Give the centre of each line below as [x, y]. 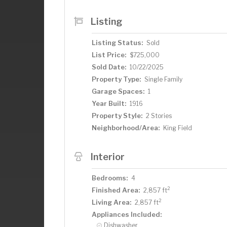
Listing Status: [117, 42]
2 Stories [159, 116]
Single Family [163, 79]
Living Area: [111, 202]
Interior [107, 156]
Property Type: [116, 79]
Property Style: [117, 115]
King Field [178, 128]
